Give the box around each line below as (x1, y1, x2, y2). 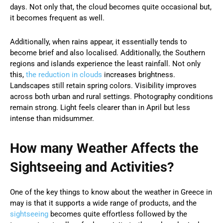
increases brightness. (102, 70, 175, 79)
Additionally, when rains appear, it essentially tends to (10, 37, 187, 46)
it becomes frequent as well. (10, 13, 105, 22)
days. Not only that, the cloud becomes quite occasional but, (10, 2, 212, 11)
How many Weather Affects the (10, 140, 199, 156)
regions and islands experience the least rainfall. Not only (10, 59, 201, 68)
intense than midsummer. (10, 113, 94, 123)
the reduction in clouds (26, 70, 102, 79)
